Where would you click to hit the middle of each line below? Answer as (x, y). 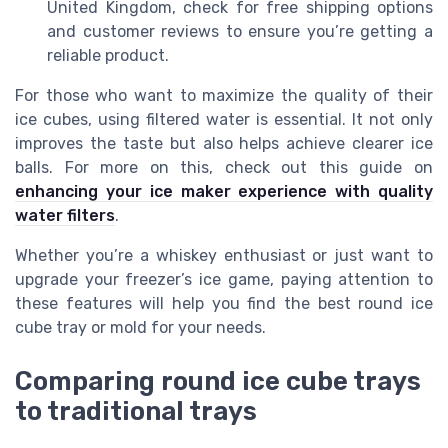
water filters (65, 215)
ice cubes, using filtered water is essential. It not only (224, 119)
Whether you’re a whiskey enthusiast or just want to (224, 255)
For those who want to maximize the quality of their (224, 95)
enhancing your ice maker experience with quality (224, 191)
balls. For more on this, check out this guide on (224, 167)
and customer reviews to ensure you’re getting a (240, 31)
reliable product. (108, 55)
